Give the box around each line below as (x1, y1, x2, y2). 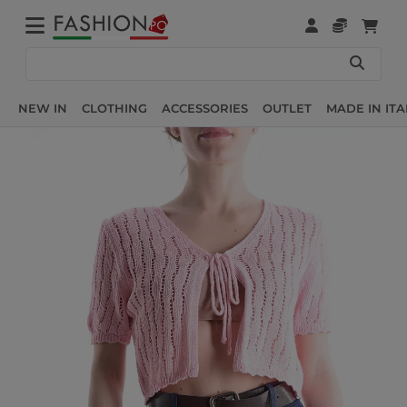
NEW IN (18, 100, 67, 115)
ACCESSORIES (162, 100, 248, 115)
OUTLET (263, 100, 312, 115)
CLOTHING (82, 100, 147, 115)
